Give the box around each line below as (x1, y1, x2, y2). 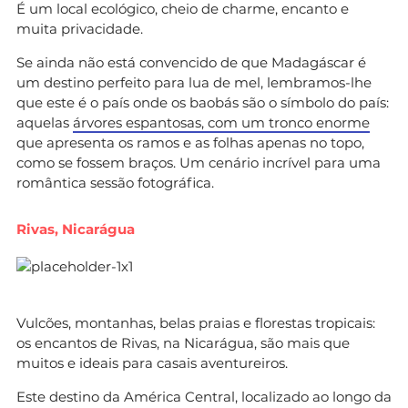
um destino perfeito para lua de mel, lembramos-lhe (16, 73, 372, 91)
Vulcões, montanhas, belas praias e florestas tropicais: (16, 313, 375, 331)
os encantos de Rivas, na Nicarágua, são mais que (16, 333, 350, 352)
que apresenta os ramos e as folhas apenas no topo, (16, 133, 364, 151)
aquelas (16, 113, 73, 131)
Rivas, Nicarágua (16, 219, 135, 238)
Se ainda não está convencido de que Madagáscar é (16, 53, 366, 71)
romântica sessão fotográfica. (16, 173, 214, 191)
